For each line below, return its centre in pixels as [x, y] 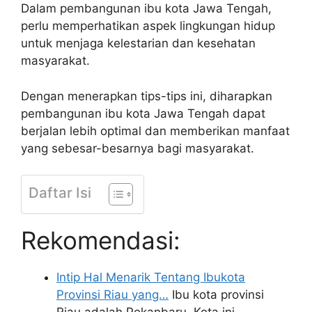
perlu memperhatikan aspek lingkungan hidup [148, 26]
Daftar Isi [60, 193]
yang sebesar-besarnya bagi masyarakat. [138, 148]
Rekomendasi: [101, 240]
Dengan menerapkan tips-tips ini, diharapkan [147, 96]
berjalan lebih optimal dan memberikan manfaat [155, 131]
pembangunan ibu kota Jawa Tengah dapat [143, 113]
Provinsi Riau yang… [112, 295]
